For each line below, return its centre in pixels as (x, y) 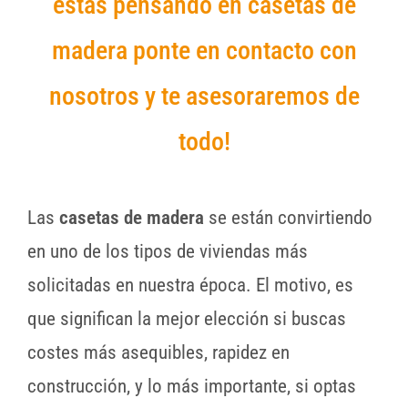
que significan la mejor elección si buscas (187, 319)
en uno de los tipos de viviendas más (168, 252)
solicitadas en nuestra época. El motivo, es (190, 286)
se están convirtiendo (291, 218)
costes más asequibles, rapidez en (158, 353)
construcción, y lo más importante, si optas (192, 387)
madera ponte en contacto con (204, 51)
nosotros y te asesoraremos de (204, 97)
